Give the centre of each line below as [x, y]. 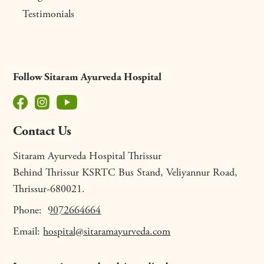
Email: [28, 231]
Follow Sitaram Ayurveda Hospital [88, 77]
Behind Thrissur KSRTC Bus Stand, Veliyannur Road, [126, 172]
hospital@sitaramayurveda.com [107, 231]
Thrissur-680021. [49, 189]
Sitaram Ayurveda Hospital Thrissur [88, 156]
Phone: [31, 210]
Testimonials [49, 14]
